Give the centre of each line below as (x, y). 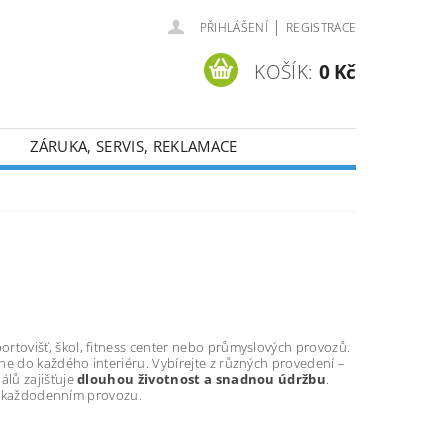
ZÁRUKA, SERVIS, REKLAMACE (133, 146)
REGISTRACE (321, 27)
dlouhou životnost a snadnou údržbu (202, 379)
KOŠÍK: (284, 71)
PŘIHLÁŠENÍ (233, 27)
